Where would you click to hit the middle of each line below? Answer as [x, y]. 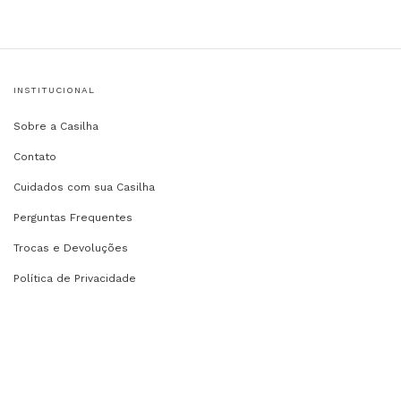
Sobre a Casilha [56, 126]
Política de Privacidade [75, 278]
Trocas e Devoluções [71, 247]
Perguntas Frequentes [73, 217]
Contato [35, 156]
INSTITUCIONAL [54, 90]
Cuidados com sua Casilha [84, 187]
